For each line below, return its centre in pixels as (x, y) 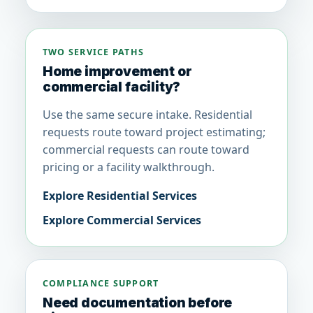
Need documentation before (138, 303)
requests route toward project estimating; (154, 132)
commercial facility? (112, 87)
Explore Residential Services (120, 196)
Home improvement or (117, 72)
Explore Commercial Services (122, 220)
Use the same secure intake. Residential (147, 115)
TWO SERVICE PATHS (94, 52)
